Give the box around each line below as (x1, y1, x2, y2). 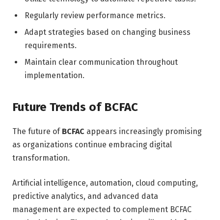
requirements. (25, 41, 77, 51)
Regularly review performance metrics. (25, 11, 165, 21)
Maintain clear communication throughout (25, 57, 178, 67)
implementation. (25, 71, 84, 81)
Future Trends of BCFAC (12, 100, 138, 114)
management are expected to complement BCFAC (12, 205, 192, 215)
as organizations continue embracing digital (12, 139, 172, 149)
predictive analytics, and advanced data (12, 192, 158, 201)
